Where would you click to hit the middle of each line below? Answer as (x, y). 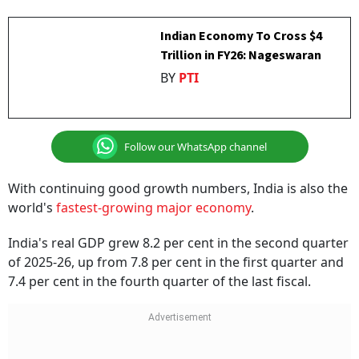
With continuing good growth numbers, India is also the (178, 188)
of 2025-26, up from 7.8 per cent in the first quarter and (176, 262)
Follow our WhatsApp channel (196, 146)
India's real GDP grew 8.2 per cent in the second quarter (178, 243)
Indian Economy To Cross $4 (242, 36)
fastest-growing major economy (153, 208)
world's (32, 208)
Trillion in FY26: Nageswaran (241, 55)
